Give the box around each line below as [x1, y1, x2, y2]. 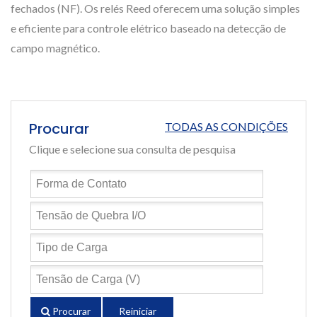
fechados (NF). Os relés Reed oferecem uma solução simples [11, 1, 300, 15]
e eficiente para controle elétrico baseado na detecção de [11, 21, 286, 35]
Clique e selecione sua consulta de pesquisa [29, 142, 236, 156]
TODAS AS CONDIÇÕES [165, 120, 288, 133]
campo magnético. [11, 41, 100, 54]
